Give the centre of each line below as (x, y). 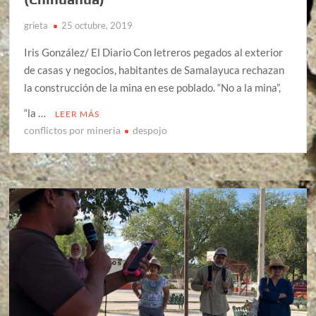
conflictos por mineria (73, 130)
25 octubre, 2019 (97, 26)
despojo (150, 130)
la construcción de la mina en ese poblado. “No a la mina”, (153, 88)
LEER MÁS (78, 114)
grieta (36, 26)
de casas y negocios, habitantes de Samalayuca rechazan (154, 70)
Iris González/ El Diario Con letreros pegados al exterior (154, 53)
